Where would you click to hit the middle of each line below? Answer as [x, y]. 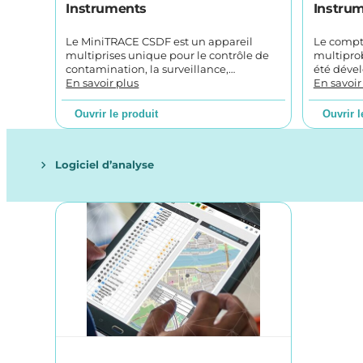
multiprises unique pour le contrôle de [168, 55]
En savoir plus [102, 83]
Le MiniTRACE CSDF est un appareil [160, 41]
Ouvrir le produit [117, 114]
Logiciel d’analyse [105, 165]
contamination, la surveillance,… [151, 69]
